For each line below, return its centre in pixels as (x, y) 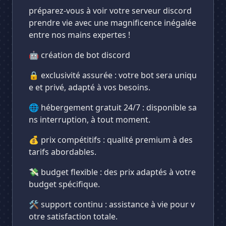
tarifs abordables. (63, 152)
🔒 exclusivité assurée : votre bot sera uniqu (113, 75)
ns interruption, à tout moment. (90, 120)
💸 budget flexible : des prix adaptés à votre (112, 172)
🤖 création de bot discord (79, 55)
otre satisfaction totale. (73, 216)
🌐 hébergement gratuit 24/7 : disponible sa (113, 107)
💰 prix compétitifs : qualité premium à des (111, 140)
